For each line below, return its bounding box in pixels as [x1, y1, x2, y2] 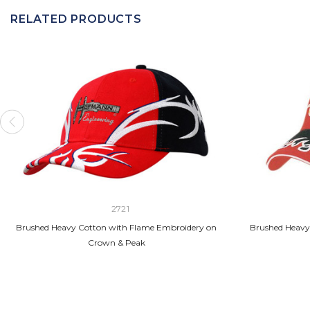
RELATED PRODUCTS [10, 12, 142, 26]
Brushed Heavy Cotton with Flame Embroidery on [16, 221, 217, 232]
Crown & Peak [87, 237, 145, 248]
